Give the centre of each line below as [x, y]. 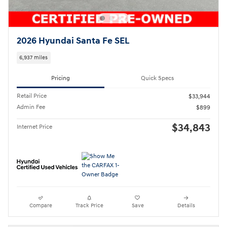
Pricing [61, 79]
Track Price [89, 205]
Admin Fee [31, 107]
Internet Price [34, 127]
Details [186, 205]
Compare [41, 205]
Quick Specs [157, 79]
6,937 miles [34, 58]
